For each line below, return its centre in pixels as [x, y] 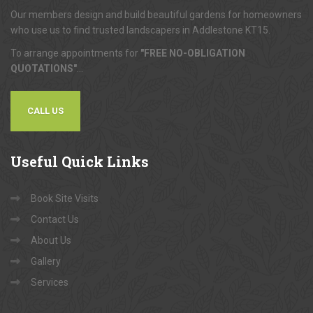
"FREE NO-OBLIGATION [193, 53]
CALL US [45, 111]
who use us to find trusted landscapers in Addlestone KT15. [140, 30]
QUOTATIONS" [44, 68]
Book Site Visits [65, 198]
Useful [34, 161]
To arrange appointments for [75, 53]
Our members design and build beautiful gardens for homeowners [156, 15]
